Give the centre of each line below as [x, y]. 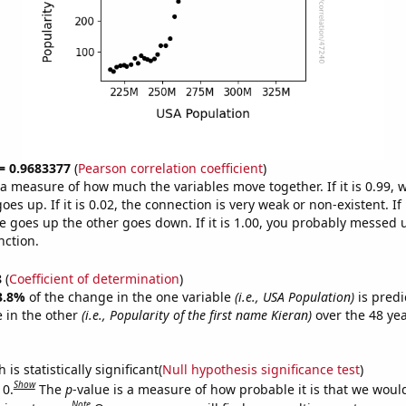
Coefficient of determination [94, 278]
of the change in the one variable [131, 296]
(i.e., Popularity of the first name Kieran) [196, 314]
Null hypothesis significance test [261, 369]
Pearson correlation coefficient [170, 168]
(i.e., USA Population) [294, 296]
